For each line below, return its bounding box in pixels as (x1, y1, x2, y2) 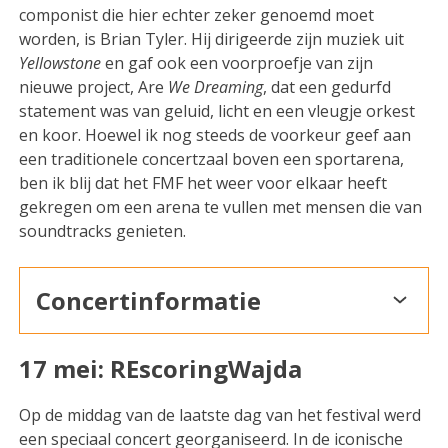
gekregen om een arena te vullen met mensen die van (19, 195, 423, 218)
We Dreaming (168, 75, 264, 98)
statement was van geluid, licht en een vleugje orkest (19, 99, 416, 122)
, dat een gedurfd (263, 75, 392, 98)
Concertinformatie (36, 283, 262, 317)
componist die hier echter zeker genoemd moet (19, 3, 375, 26)
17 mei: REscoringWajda (19, 351, 303, 385)
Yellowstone (19, 51, 102, 74)
